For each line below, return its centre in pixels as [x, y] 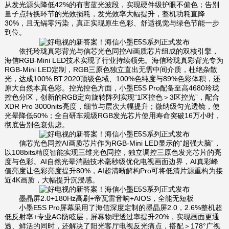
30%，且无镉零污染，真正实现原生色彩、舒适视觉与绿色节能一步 [112, 23]
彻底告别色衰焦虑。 [37, 124]
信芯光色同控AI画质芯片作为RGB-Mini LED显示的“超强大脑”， [112, 143]
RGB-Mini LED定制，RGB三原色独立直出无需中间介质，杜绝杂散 [111, 69]
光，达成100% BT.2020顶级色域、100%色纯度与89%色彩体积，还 [112, 78]
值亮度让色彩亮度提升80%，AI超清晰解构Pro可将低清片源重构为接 [113, 170]
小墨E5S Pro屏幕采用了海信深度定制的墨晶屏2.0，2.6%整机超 [113, 208]
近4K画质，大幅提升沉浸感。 [52, 180]
